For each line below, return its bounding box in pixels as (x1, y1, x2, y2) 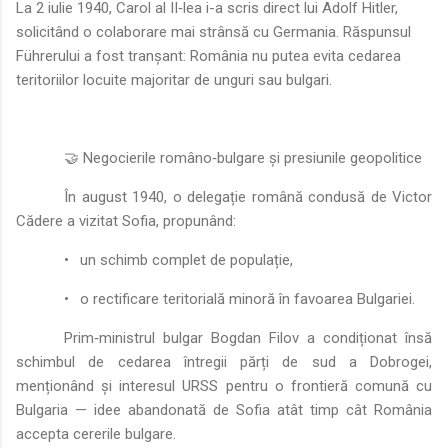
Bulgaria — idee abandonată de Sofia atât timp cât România (16, 400, 432, 419)
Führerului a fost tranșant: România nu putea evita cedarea (16, 46, 401, 65)
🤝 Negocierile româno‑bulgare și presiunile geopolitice (64, 148, 422, 167)
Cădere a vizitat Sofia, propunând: (16, 211, 236, 230)
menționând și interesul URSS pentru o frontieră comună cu (16, 376, 432, 395)
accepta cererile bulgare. (16, 424, 176, 443)
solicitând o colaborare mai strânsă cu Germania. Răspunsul (16, 22, 411, 41)
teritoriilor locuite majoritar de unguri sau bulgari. (16, 70, 332, 89)
